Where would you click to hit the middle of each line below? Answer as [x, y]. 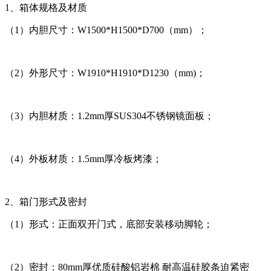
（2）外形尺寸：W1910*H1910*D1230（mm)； [105, 73]
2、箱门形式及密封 [46, 202]
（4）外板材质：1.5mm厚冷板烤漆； [83, 159]
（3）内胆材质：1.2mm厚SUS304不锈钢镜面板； [109, 116]
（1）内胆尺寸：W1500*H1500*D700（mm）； [106, 30]
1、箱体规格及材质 [46, 8]
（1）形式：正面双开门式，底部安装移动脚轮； [109, 224]
